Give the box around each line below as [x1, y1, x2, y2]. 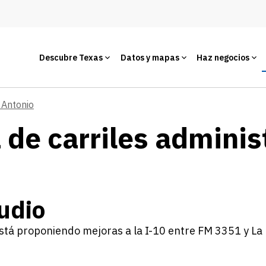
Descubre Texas [39, 52, 103, 63]
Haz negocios [197, 52, 249, 63]
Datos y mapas [120, 52, 179, 63]
